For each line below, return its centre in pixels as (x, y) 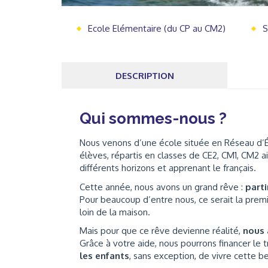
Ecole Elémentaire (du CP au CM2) (156, 28)
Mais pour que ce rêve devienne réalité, (161, 231)
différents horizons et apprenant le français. (168, 168)
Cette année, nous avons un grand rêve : (162, 187)
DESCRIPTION (144, 76)
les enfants (104, 256)
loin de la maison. (115, 212)
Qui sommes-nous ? (153, 118)
